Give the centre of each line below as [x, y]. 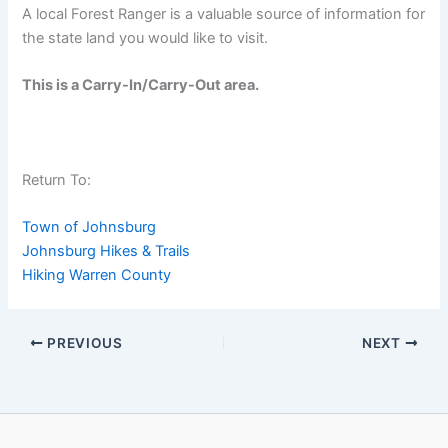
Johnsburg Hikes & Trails [106, 251]
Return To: [57, 179]
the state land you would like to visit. [145, 37]
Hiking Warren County [97, 275]
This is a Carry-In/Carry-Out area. [141, 85]
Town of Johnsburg [89, 227]
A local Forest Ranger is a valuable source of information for [224, 13]
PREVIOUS [83, 342]
